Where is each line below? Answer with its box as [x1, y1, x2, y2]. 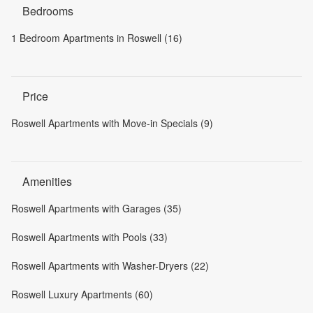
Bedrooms [22, 3, 73, 19]
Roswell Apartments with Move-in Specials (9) [11, 116, 213, 130]
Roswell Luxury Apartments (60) [11, 287, 153, 301]
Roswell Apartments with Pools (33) [11, 230, 168, 244]
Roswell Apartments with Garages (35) [11, 201, 182, 215]
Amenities [22, 173, 72, 189]
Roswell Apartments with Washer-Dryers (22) [11, 259, 209, 272]
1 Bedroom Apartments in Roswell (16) [11, 31, 182, 45]
